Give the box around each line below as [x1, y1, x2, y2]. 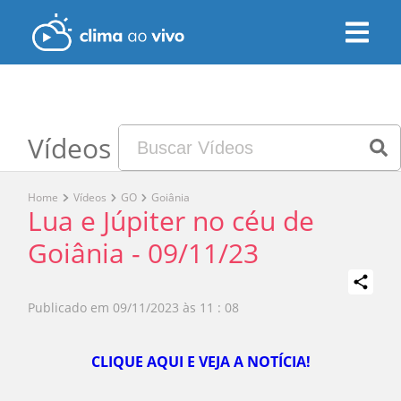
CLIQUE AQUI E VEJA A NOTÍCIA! [90, 352, 311, 371]
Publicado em [28, 299, 110, 316]
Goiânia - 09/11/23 [28, 235, 260, 271]
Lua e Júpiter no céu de [28, 202, 315, 239]
